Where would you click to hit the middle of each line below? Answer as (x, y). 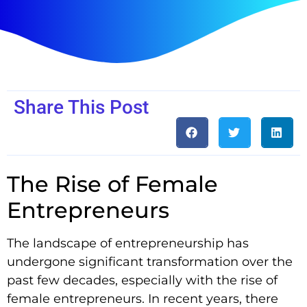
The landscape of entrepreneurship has (128, 243)
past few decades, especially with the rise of (142, 280)
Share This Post (81, 107)
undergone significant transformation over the (150, 261)
